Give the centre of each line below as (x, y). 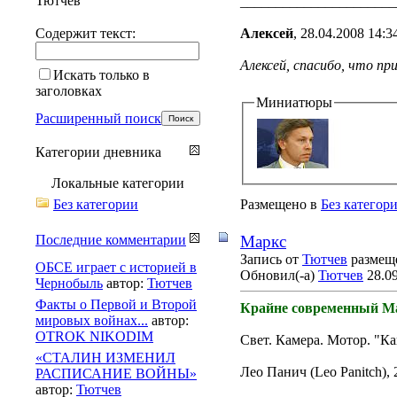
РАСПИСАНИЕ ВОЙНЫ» (116, 373)
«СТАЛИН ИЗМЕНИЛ (105, 357)
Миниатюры (294, 102)
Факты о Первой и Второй (116, 304)
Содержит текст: (86, 33)
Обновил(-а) (279, 275)
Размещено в (279, 204)
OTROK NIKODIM (94, 336)
